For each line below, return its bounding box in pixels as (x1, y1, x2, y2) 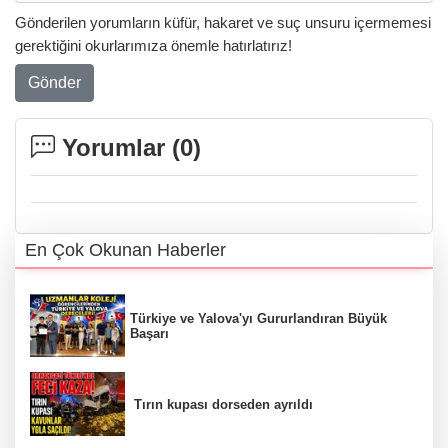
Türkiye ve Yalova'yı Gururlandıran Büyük (130, 310, 387, 326)
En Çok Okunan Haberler (25, 239, 226, 260)
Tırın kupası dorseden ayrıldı (130, 396, 313, 412)
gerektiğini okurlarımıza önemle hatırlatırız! (15, 37, 292, 55)
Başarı (130, 325, 169, 341)
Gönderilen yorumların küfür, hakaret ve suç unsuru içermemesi (15, 14, 431, 32)
